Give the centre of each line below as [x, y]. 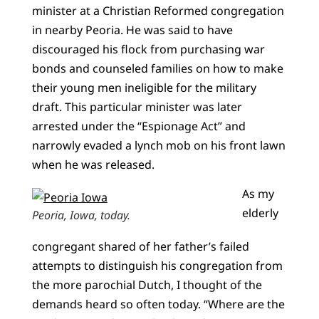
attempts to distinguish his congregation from [157, 266]
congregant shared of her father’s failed [140, 247]
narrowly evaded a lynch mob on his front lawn [158, 145]
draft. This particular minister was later [137, 106]
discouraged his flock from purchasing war [148, 49]
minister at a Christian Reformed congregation [158, 10]
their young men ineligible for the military [144, 87]
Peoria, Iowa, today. [81, 215]
